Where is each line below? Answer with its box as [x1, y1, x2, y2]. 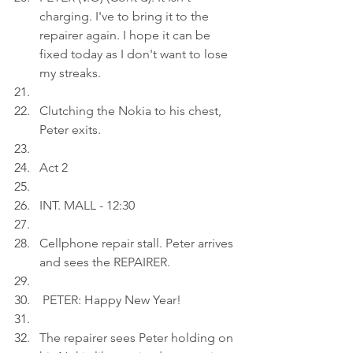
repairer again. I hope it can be [39, 28, 214, 43]
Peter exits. [39, 122, 101, 137]
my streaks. [39, 65, 101, 80]
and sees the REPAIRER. [39, 255, 170, 269]
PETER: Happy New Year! [39, 292, 181, 307]
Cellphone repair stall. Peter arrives [39, 236, 236, 251]
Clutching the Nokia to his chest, [39, 103, 225, 118]
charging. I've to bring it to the [39, 9, 212, 24]
